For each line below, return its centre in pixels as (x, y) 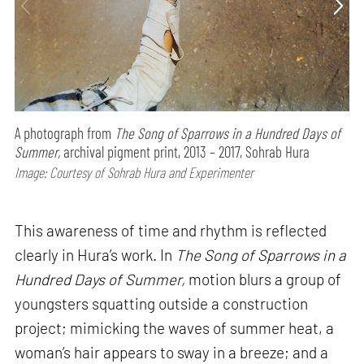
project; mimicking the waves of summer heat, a (175, 328)
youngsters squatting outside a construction (162, 304)
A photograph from (65, 133)
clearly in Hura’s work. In (95, 255)
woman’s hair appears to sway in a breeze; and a (172, 353)
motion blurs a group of (265, 279)
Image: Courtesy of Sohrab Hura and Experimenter (134, 173)
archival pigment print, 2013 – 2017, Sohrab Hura (185, 152)
